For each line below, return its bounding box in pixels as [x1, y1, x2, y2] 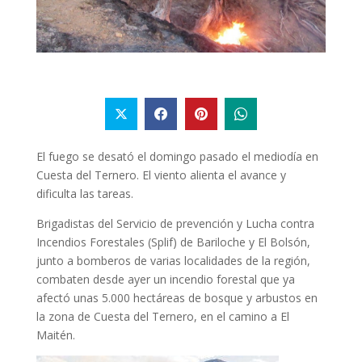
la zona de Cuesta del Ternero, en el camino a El [36, 309, 289, 325]
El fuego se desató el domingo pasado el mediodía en [36, 149, 318, 165]
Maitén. [36, 327, 75, 343]
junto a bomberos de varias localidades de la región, [36, 253, 310, 269]
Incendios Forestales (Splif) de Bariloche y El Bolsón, [36, 234, 310, 250]
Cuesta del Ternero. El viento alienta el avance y [36, 167, 286, 183]
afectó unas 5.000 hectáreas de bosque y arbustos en [36, 290, 318, 306]
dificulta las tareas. [36, 186, 133, 202]
